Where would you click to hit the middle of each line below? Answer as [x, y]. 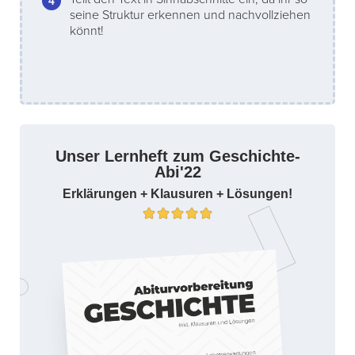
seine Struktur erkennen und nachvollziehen [190, 15]
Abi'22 [177, 172]
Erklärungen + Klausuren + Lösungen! [177, 194]
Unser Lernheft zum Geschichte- [177, 157]
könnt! [87, 31]
